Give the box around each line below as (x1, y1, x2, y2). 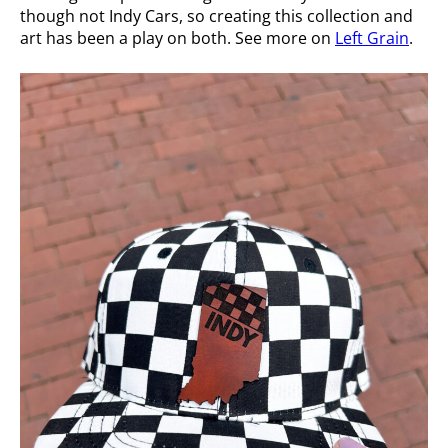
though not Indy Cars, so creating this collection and (20, 4, 413, 27)
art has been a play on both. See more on (20, 26, 335, 49)
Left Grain (335, 26, 409, 49)
